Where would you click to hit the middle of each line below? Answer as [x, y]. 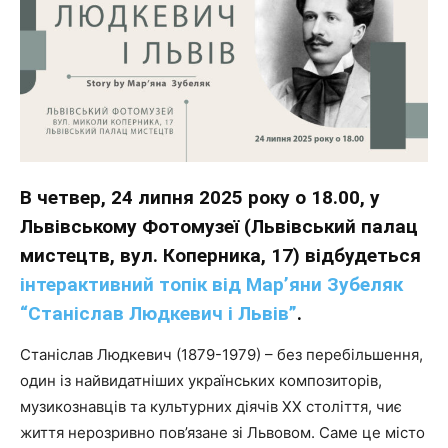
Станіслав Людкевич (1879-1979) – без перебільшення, [221, 354]
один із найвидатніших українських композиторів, [201, 380]
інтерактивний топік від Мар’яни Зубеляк [211, 284]
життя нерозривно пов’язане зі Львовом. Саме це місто [222, 432]
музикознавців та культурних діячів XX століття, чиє [211, 406]
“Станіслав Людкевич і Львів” [158, 313]
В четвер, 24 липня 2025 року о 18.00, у [200, 197]
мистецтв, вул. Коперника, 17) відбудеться [220, 255]
